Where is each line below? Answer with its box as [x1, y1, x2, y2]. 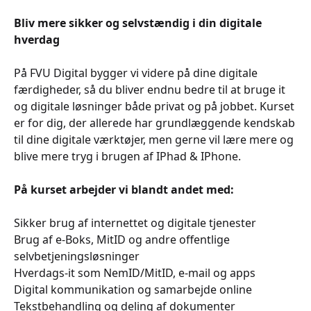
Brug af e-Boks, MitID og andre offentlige [14, 232, 230, 247]
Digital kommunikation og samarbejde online [14, 282, 252, 297]
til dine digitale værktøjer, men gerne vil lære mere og [14, 132, 294, 147]
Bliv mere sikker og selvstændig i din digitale [14, 15, 262, 31]
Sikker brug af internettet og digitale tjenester [14, 215, 256, 230]
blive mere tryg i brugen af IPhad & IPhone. [14, 149, 241, 164]
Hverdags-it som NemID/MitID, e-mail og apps [14, 265, 255, 280]
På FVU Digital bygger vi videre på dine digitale [14, 65, 258, 81]
